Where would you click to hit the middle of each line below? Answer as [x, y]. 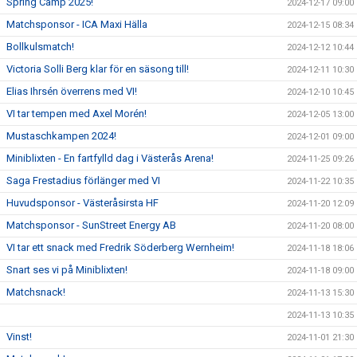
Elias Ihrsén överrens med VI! [72, 91]
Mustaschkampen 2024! [61, 136]
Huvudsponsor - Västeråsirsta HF [82, 203]
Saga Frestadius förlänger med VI [83, 180]
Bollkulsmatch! [40, 47]
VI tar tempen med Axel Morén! [76, 114]
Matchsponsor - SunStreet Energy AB [91, 225]
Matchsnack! [36, 292]
